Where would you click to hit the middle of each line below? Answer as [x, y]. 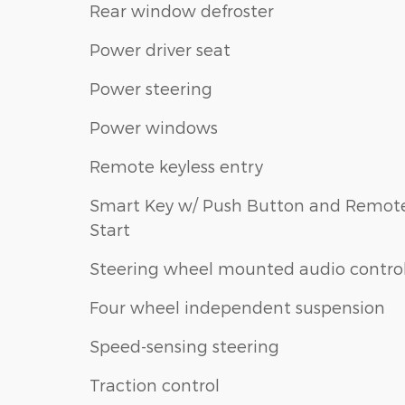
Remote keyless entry [176, 165]
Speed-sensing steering [184, 345]
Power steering [151, 88]
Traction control [155, 384]
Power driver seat [160, 49]
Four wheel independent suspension [237, 306]
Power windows [154, 127]
